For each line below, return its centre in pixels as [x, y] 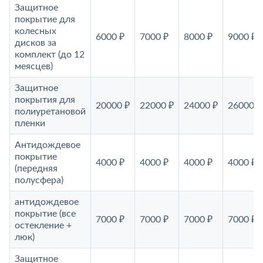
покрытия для [45, 100]
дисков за [36, 43]
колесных [36, 31]
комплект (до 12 [50, 55]
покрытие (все [45, 214]
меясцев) [34, 66]
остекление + [43, 225]
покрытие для [45, 19]
